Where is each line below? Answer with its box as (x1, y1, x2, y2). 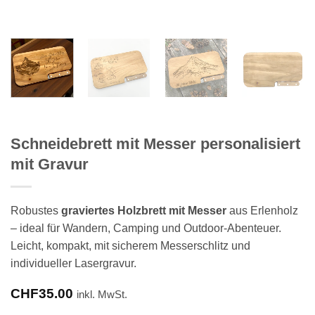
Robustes (11, 205, 61, 217)
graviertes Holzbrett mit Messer (61, 205, 226, 217)
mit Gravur (11, 155, 89, 173)
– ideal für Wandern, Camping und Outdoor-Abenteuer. (11, 222, 281, 235)
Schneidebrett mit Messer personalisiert (11, 134, 300, 153)
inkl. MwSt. (77, 288, 127, 301)
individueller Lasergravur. (11, 257, 136, 270)
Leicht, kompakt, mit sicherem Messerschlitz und (11, 240, 250, 252)
